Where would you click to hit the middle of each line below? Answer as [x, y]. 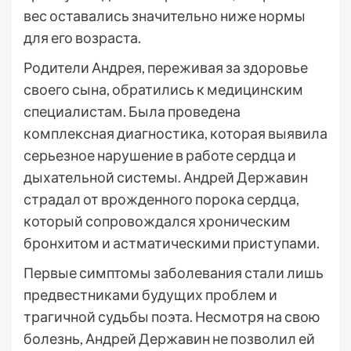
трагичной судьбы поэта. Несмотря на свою [172, 317]
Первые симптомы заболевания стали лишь [174, 273]
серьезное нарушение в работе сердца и [160, 155]
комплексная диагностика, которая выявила [175, 133]
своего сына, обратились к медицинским [163, 89]
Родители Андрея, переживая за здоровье [166, 67]
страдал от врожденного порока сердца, [161, 199]
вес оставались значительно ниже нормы [165, 16]
